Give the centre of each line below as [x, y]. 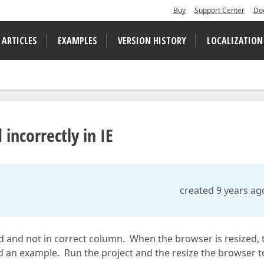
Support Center [220, 10]
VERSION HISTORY [152, 41]
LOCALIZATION [235, 41]
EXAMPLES [77, 41]
